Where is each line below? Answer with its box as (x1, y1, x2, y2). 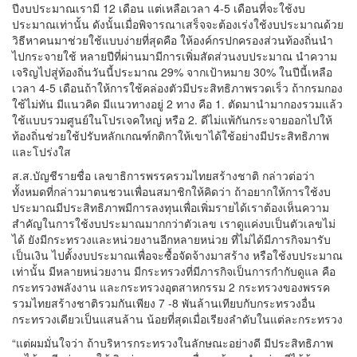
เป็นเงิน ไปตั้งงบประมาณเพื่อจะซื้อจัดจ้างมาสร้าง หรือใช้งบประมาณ (12, 247, 343, 263)
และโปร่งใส (12, 143, 71, 159)
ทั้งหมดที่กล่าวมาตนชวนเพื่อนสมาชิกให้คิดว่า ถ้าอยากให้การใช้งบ (12, 183, 331, 199)
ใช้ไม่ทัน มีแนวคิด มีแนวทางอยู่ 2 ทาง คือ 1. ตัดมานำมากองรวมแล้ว (12, 96, 343, 112)
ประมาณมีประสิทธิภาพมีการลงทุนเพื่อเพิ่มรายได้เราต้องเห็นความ (12, 199, 329, 215)
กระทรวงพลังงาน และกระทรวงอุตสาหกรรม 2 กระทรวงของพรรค (12, 279, 330, 295)
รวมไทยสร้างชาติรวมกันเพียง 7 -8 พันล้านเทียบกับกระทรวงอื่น (12, 295, 316, 311)
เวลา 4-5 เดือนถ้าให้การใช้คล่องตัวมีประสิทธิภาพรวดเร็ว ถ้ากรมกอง (12, 80, 343, 96)
